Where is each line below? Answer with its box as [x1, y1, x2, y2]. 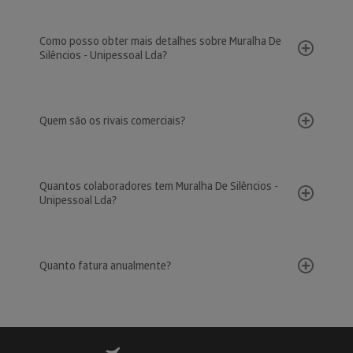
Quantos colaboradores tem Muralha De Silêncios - [39, 179, 278, 193]
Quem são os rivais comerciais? [39, 113, 185, 128]
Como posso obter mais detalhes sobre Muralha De [39, 34, 281, 48]
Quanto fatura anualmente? [39, 258, 171, 273]
